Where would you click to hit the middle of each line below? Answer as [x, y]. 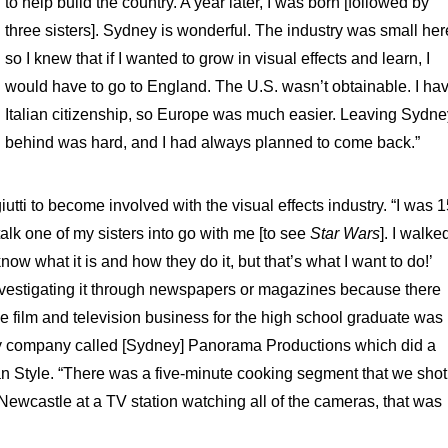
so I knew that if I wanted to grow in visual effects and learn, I [218, 58]
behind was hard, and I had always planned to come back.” [213, 142]
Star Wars [345, 233]
